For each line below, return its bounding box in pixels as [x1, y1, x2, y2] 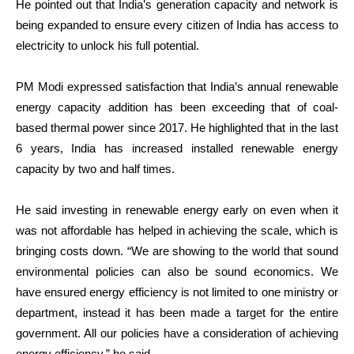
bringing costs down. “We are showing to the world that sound [16, 243, 338, 258]
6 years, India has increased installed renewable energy [16, 141, 338, 155]
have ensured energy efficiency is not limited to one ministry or [16, 284, 338, 299]
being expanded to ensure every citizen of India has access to [16, 17, 338, 32]
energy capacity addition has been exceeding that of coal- [16, 100, 338, 114]
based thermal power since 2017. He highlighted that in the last [16, 120, 338, 134]
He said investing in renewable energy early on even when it [16, 202, 338, 217]
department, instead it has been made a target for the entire [16, 305, 338, 319]
